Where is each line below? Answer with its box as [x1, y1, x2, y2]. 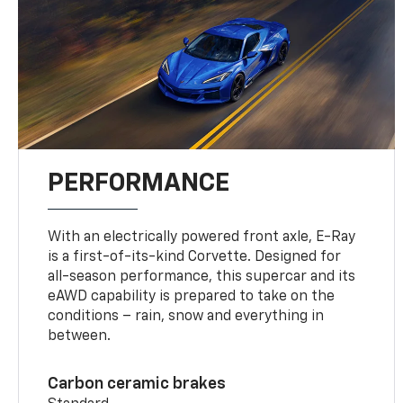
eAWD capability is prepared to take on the [48, 289, 336, 304]
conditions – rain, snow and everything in [48, 309, 325, 324]
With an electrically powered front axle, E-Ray [48, 229, 356, 245]
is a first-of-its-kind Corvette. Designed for [48, 249, 342, 264]
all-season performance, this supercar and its [48, 269, 356, 284]
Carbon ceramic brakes [48, 375, 227, 392]
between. [48, 328, 112, 344]
